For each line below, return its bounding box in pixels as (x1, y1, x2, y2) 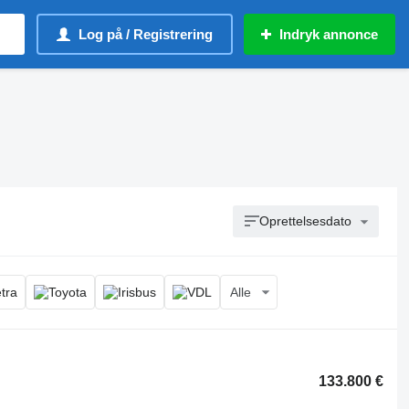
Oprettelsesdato (259, 214, 352, 228)
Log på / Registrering (79, 26, 213, 42)
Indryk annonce (279, 26, 378, 42)
